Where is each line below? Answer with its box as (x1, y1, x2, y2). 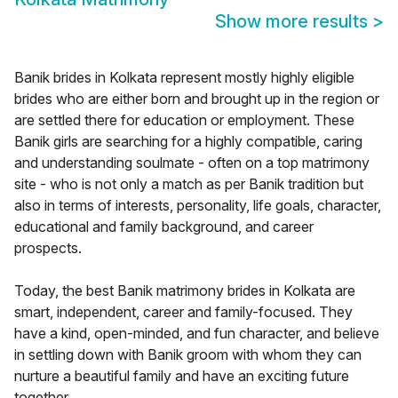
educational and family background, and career (14, 218, 314, 236)
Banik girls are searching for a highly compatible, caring (14, 132, 362, 151)
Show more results (215, 11, 372, 33)
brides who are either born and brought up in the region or (14, 90, 379, 108)
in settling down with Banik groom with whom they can (14, 346, 362, 364)
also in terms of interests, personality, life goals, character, (14, 196, 381, 215)
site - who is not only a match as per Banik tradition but (14, 175, 363, 194)
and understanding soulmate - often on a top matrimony (14, 154, 370, 172)
